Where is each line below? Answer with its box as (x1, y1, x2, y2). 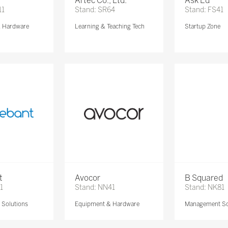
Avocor (74, 173, 100, 183)
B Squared (185, 173, 223, 183)
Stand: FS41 (185, 5, 224, 14)
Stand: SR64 (74, 5, 115, 14)
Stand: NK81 (185, 183, 225, 192)
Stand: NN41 (74, 183, 115, 192)
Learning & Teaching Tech (74, 22, 145, 30)
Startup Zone (185, 22, 221, 30)
